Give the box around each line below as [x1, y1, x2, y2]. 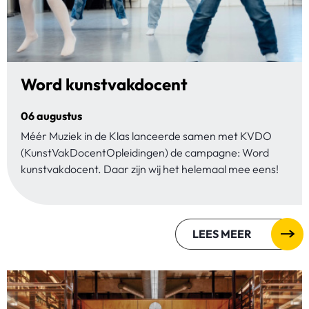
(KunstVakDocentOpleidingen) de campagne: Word [21, 145, 269, 159]
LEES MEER [192, 226, 251, 241]
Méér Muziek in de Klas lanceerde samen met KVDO [21, 128, 272, 143]
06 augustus [21, 108, 82, 123]
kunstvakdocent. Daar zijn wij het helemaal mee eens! [21, 161, 279, 176]
